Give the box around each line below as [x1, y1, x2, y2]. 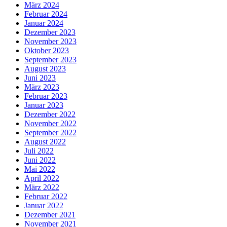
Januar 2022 [24, 201, 63, 210]
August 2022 [24, 137, 66, 146]
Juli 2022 [24, 146, 54, 155]
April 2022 [24, 173, 59, 182]
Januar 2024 [24, 18, 63, 27]
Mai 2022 [24, 164, 55, 173]
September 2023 [24, 55, 77, 64]
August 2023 [24, 64, 66, 73]
